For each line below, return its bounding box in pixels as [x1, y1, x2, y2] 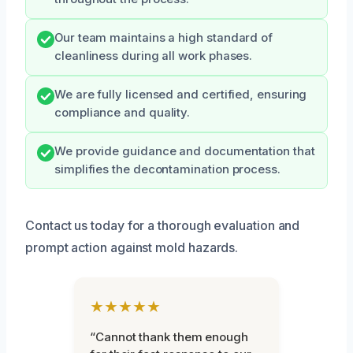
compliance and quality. [54, 106, 191, 121]
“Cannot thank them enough [90, 329, 248, 345]
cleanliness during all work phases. [54, 49, 253, 64]
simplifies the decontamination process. [54, 162, 281, 177]
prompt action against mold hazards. [25, 240, 239, 256]
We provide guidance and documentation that [54, 144, 315, 159]
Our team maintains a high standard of [54, 31, 273, 46]
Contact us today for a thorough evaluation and [25, 217, 300, 234]
